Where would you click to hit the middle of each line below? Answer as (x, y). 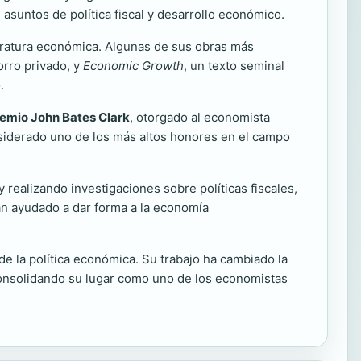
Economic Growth (133, 66)
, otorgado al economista (200, 117)
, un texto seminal (234, 66)
